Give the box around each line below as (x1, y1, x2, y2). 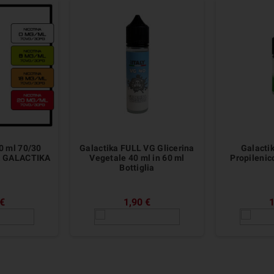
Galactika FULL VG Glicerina (80, 143, 194, 153)
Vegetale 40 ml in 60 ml (89, 152, 185, 163)
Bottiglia (119, 162, 155, 172)
